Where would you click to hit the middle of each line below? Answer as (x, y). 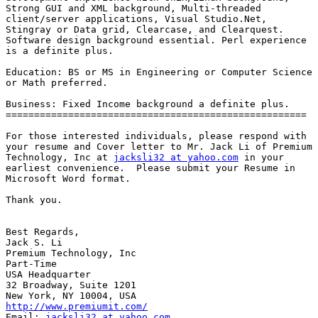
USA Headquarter (48, 275)
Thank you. (34, 200)
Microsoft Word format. (68, 179)
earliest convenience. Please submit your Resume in (150, 168)
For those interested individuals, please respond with (156, 136)
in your (261, 158)
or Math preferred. (57, 83)
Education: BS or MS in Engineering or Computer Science (159, 72)
